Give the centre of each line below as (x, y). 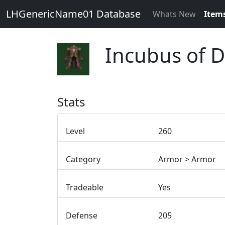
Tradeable (85, 187)
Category (83, 159)
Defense (82, 215)
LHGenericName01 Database (73, 14)
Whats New (174, 14)
